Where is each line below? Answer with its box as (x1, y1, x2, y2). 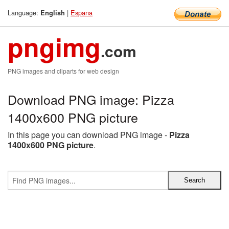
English (40, 8, 65, 17)
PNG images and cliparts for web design (8, 66, 119, 75)
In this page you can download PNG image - (8, 129, 169, 141)
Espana (71, 8, 93, 17)
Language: (8, 8, 40, 17)
